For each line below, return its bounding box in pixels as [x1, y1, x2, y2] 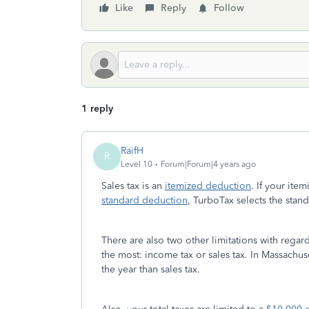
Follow [214, 2, 244, 14]
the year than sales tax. [101, 263, 203, 275]
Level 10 [121, 159, 152, 169]
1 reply [81, 103, 113, 114]
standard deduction [101, 195, 188, 206]
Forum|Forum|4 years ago [161, 159, 256, 169]
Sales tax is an [101, 180, 165, 192]
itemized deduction [165, 180, 251, 192]
